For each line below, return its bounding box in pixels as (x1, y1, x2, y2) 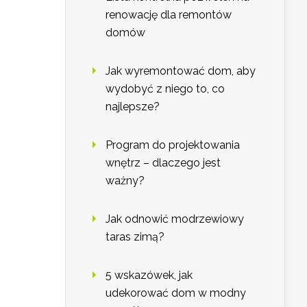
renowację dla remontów (106, 8, 232, 22)
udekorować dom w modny (106, 286, 246, 300)
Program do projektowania (106, 138, 240, 152)
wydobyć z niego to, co (106, 82, 225, 96)
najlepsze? (106, 100, 160, 114)
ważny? (106, 174, 145, 188)
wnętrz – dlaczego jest (106, 156, 221, 170)
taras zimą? (106, 230, 164, 244)
